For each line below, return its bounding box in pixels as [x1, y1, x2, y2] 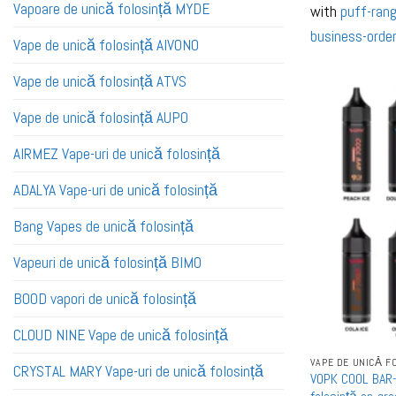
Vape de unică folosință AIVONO [13, 35, 199, 56]
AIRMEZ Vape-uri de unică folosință [13, 144, 220, 164]
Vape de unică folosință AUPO [13, 108, 188, 128]
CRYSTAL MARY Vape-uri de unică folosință [13, 362, 263, 382]
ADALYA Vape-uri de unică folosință [13, 180, 217, 201]
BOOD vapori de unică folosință [13, 289, 196, 309]
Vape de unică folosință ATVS [13, 72, 187, 92]
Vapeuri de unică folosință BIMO [13, 253, 202, 273]
